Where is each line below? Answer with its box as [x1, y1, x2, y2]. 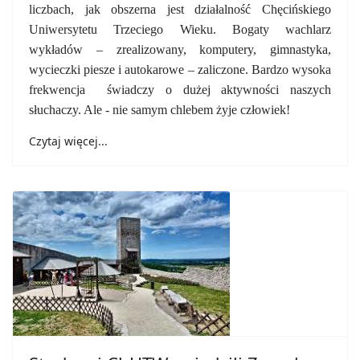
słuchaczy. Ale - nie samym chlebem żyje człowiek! [29, 103, 290, 117]
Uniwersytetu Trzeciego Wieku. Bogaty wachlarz [29, 22, 331, 36]
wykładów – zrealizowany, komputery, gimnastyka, [29, 43, 331, 56]
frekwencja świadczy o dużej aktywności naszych [29, 83, 331, 96]
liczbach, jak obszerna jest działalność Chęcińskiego [29, 2, 331, 16]
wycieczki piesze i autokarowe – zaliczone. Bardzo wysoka [29, 63, 331, 76]
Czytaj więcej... [29, 133, 108, 149]
